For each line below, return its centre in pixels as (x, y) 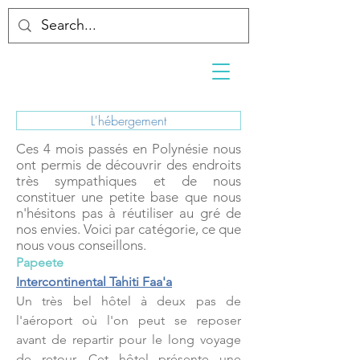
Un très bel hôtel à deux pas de (129, 301)
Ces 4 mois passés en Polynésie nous (129, 149)
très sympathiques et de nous (129, 181)
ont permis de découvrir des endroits (129, 165)
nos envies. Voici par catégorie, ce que (129, 229)
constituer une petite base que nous (129, 197)
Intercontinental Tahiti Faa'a (94, 282)
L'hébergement (129, 121)
